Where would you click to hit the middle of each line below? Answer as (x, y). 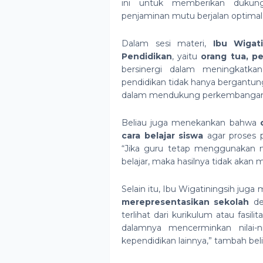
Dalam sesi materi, (167, 43)
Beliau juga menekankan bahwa (191, 123)
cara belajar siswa (162, 136)
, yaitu (187, 56)
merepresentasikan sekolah (186, 202)
